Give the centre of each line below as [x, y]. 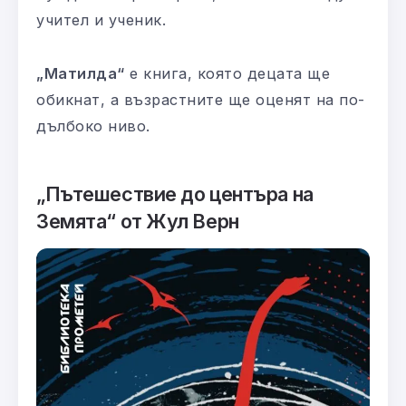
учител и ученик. [101, 19]
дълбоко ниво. [93, 126]
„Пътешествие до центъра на [175, 193]
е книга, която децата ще [227, 73]
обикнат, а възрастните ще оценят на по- [201, 99]
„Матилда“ [81, 73]
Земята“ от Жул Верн [138, 221]
